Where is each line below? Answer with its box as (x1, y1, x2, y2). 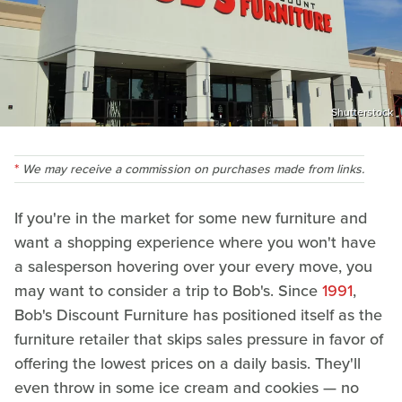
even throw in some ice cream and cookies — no (14, 375, 359, 399)
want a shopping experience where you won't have (14, 230, 376, 254)
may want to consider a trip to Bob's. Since (14, 278, 322, 302)
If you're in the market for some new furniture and (14, 205, 367, 230)
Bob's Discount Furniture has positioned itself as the (14, 302, 382, 327)
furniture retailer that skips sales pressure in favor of (14, 327, 383, 351)
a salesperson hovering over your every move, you (14, 254, 372, 278)
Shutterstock (331, 103, 393, 120)
